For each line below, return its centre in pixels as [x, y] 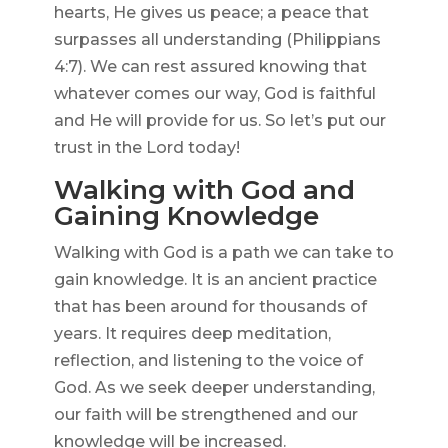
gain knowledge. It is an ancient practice [215, 280]
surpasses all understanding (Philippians [217, 40]
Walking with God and [204, 190]
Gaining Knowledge [186, 216]
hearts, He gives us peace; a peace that [211, 13]
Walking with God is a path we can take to [223, 253]
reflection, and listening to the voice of [208, 361]
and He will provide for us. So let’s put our [219, 121]
